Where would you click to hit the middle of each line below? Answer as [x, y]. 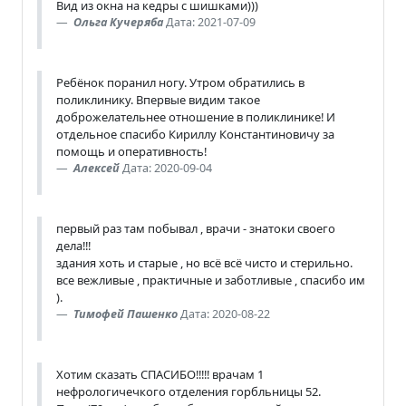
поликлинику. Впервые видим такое [158, 99]
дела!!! [73, 245]
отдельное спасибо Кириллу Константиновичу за [195, 134]
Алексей [98, 168]
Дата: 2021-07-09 [211, 22]
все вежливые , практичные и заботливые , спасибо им [211, 280]
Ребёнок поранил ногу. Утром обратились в [180, 82]
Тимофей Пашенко [126, 314]
